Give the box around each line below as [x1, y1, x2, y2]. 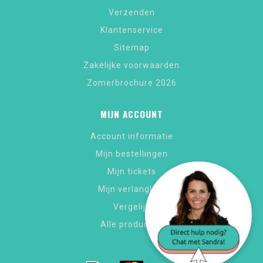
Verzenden [108, 8, 155, 17]
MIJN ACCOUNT [100, 107, 163, 120]
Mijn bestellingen [95, 149, 168, 159]
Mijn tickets [107, 167, 156, 176]
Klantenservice [100, 25, 163, 35]
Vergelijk [113, 202, 150, 211]
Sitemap [113, 43, 150, 52]
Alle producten [100, 220, 163, 229]
